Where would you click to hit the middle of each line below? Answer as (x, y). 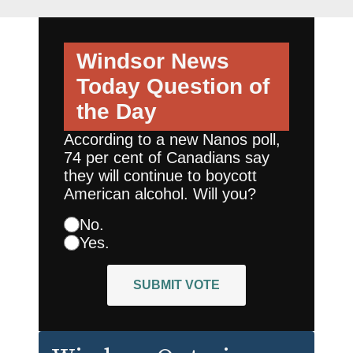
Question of (205, 86)
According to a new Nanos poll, (172, 139)
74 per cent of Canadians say (167, 157)
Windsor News (153, 61)
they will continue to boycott (160, 175)
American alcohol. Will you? (160, 193)
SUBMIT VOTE (176, 284)
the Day (117, 111)
